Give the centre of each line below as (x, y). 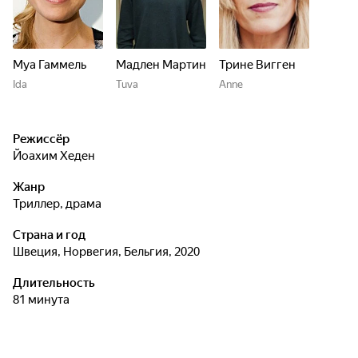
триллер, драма (60, 204)
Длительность (54, 283)
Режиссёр (41, 139)
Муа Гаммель (50, 65)
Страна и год (49, 235)
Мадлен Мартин (161, 65)
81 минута (44, 300)
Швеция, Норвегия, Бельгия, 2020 (112, 252)
